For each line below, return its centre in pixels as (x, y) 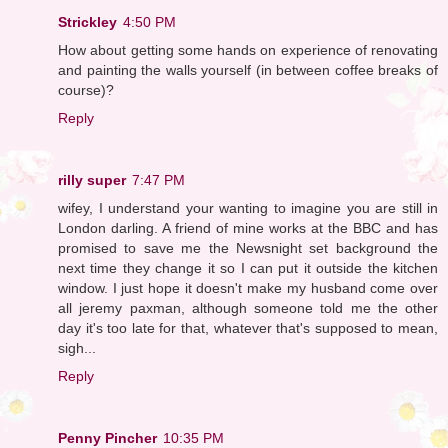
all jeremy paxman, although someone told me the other (248, 307)
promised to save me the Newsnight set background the (248, 247)
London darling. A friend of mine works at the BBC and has (248, 227)
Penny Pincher (107, 437)
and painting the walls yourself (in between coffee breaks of (248, 69)
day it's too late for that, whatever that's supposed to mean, (248, 327)
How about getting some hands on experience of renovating (248, 49)
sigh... (77, 347)
